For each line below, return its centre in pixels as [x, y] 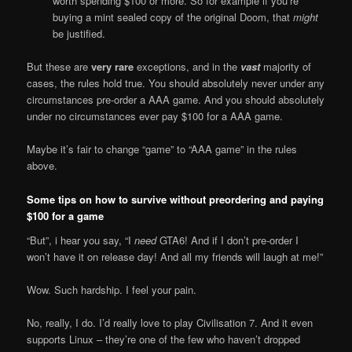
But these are [59, 67]
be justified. [79, 34]
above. [42, 166]
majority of [286, 67]
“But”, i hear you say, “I [81, 240]
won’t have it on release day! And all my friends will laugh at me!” [175, 257]
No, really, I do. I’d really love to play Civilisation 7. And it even [170, 323]
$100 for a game [66, 215]
